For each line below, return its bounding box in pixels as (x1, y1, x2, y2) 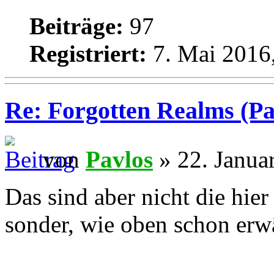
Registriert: (29, 40, 147, 67)
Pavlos (86, 146, 153, 173)
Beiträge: (29, 12, 124, 39)
